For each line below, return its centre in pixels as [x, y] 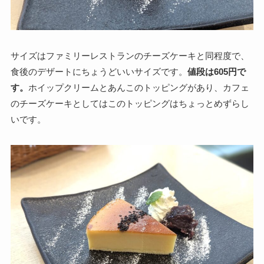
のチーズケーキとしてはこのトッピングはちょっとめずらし [130, 104]
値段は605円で [216, 72]
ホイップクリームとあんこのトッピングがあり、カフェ [138, 88]
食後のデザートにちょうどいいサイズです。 [99, 72]
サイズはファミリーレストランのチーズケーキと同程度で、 [130, 56]
